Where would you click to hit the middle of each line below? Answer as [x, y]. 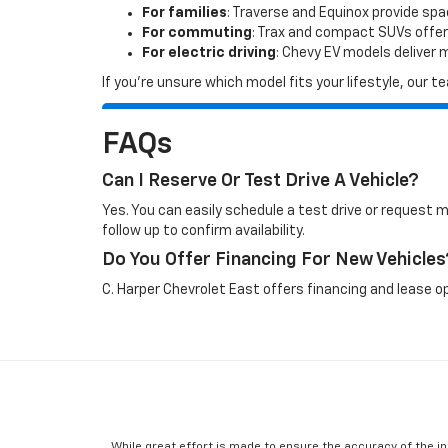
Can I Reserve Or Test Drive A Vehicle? [260, 181]
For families [184, 13]
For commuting [197, 33]
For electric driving [209, 53]
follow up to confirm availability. [203, 231]
